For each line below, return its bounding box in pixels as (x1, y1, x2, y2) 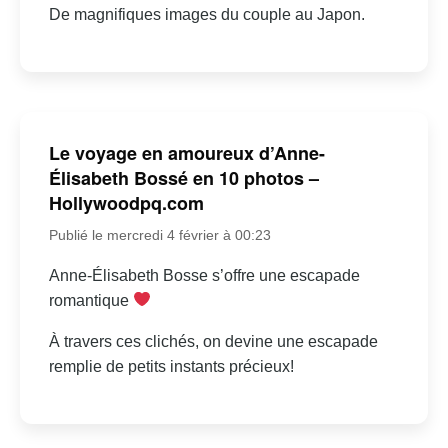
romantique (48, 291, 133, 309)
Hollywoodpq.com (48, 189, 204, 216)
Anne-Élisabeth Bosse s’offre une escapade (48, 266, 360, 284)
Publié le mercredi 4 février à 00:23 (48, 226, 271, 243)
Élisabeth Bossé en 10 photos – (48, 164, 319, 191)
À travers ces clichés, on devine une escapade (48, 332, 378, 350)
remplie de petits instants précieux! (48, 357, 294, 375)
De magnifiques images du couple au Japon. (48, 6, 365, 24)
